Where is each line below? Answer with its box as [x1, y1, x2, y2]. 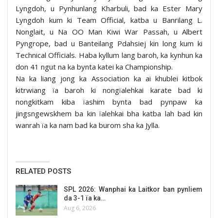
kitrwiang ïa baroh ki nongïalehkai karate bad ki [16, 85, 202, 95]
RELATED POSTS [16, 166, 71, 176]
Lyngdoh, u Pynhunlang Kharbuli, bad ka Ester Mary [16, 3, 202, 13]
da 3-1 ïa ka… [64, 194, 106, 202]
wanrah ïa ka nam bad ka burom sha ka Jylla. [16, 120, 160, 130]
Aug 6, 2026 [64, 203, 96, 212]
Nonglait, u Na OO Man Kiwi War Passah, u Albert [16, 26, 202, 36]
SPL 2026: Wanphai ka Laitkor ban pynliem [64, 185, 202, 193]
